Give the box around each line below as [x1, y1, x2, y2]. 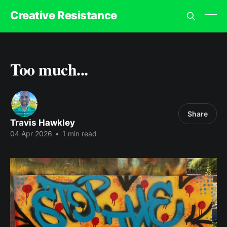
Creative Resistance [10, 8, 117, 22]
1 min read [60, 129, 97, 138]
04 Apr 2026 [10, 129, 52, 138]
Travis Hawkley [10, 118, 75, 128]
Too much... [10, 57, 88, 81]
